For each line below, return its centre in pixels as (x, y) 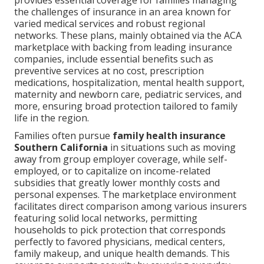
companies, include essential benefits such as (114, 59)
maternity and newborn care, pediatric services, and (128, 95)
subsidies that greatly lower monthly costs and (117, 183)
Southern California (61, 148)
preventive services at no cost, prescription (109, 71)
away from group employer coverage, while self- (121, 159)
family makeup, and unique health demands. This (122, 254)
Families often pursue (64, 136)
